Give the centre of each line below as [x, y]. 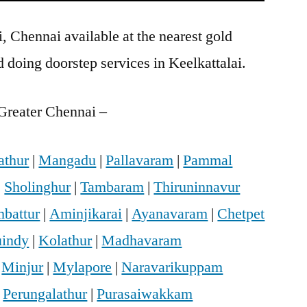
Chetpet [241, 214]
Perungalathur [45, 294]
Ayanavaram [170, 214]
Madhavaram [142, 241]
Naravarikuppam [172, 268]
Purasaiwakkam [145, 294]
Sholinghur [38, 187]
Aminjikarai [86, 214]
